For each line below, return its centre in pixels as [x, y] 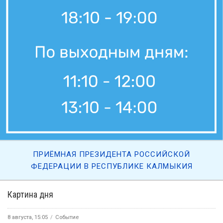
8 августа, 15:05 [28, 218]
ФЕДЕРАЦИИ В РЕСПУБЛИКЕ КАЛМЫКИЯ [111, 167]
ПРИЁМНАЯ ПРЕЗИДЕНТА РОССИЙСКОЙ [111, 155]
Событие [67, 218]
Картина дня [30, 195]
